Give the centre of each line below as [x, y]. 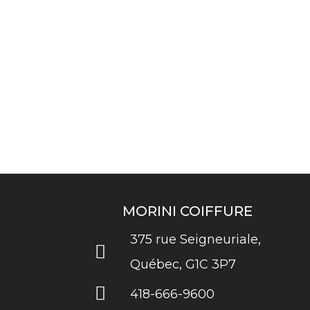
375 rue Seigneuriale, [195, 239]
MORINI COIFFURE [188, 211]
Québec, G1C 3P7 [183, 264]
